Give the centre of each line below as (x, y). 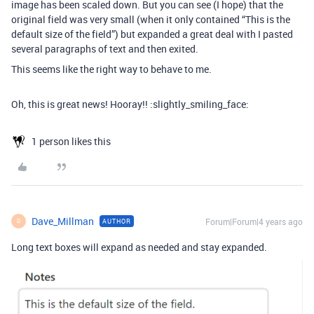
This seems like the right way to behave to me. (111, 69)
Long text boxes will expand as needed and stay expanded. (139, 247)
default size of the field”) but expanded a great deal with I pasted (152, 34)
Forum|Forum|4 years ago (254, 221)
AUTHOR (117, 221)
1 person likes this (71, 141)
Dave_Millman (63, 221)
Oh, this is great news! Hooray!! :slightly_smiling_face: (130, 104)
